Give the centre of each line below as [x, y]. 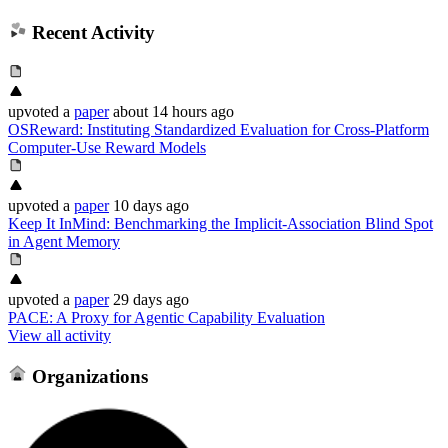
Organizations [87, 376]
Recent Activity [90, 33]
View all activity [59, 335]
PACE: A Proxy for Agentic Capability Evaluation [166, 317]
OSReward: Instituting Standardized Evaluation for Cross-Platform [218, 129]
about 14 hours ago [173, 111]
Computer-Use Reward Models [107, 147]
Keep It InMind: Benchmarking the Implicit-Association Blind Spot [220, 223]
